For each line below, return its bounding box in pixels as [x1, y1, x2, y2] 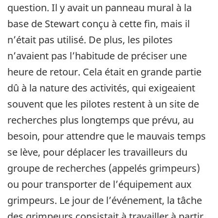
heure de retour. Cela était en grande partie [7, 65, 201, 79]
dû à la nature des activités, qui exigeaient [7, 81, 195, 95]
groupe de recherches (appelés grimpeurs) [7, 162, 200, 175]
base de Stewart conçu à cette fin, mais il [7, 17, 190, 31]
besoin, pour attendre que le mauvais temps [7, 129, 206, 143]
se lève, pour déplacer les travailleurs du [7, 145, 187, 159]
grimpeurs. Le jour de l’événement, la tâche [7, 194, 202, 207]
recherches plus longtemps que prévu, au [7, 113, 194, 127]
